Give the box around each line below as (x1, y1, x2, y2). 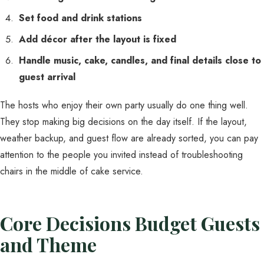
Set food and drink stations (19, 11, 142, 25)
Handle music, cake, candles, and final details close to (19, 54, 261, 67)
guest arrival (19, 70, 75, 84)
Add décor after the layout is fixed (19, 32, 176, 46)
